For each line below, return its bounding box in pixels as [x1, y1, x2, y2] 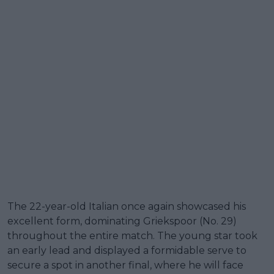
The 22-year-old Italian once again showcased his [7, 200, 246, 212]
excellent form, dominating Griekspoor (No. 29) [7, 215, 237, 227]
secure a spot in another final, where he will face [7, 259, 243, 271]
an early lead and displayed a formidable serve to [7, 244, 246, 256]
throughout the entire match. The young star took [7, 229, 257, 242]
